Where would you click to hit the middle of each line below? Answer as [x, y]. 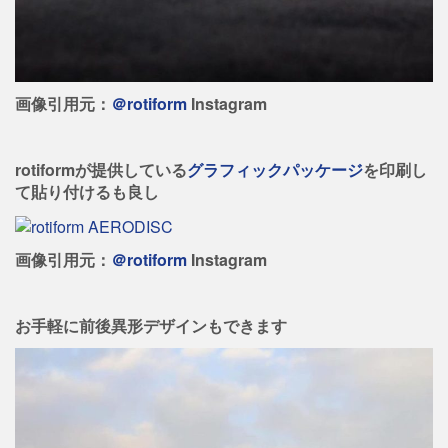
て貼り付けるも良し [87, 192]
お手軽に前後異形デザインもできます [151, 325]
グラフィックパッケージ [275, 170]
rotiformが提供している [101, 170]
